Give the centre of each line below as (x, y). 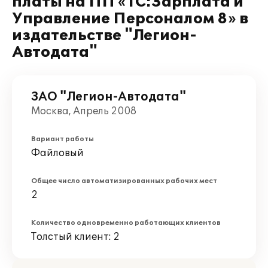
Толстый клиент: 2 (75, 237)
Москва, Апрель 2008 (84, 111)
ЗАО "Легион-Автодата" (109, 97)
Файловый (57, 153)
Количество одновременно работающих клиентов (126, 223)
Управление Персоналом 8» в (130, 19)
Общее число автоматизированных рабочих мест (124, 181)
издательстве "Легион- (104, 36)
